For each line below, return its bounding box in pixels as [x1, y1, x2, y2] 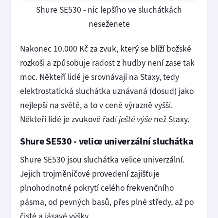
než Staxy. [152, 113, 189, 126]
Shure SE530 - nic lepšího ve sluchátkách [36, 4, 182, 16]
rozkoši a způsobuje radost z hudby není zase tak [20, 57, 195, 69]
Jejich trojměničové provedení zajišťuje [20, 167, 160, 180]
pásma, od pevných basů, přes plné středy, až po [20, 196, 194, 208]
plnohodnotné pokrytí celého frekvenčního [20, 182, 174, 194]
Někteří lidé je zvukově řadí [20, 113, 119, 126]
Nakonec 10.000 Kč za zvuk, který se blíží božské [20, 43, 191, 55]
